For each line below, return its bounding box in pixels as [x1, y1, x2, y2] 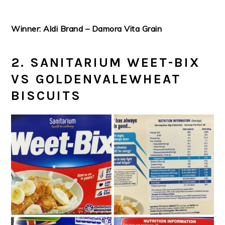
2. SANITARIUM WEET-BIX [11, 55, 201, 71]
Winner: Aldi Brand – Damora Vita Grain [11, 24, 162, 34]
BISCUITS [11, 88, 82, 104]
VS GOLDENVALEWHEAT [11, 71, 181, 87]
